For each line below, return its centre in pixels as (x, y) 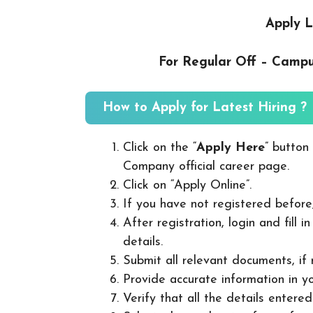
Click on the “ (160, 147)
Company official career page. (206, 166)
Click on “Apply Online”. (187, 185)
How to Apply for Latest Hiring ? (205, 108)
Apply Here (231, 147)
